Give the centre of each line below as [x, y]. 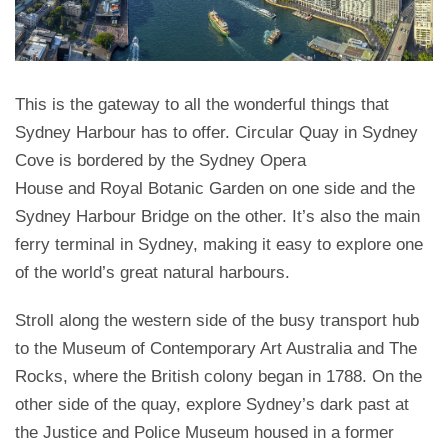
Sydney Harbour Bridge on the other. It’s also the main [217, 216]
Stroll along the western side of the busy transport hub [217, 320]
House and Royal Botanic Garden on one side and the [215, 188]
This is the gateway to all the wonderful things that [202, 104]
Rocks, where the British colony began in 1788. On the [218, 376]
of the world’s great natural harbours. [152, 272]
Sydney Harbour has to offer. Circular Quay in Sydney [216, 132]
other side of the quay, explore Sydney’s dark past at [212, 404]
